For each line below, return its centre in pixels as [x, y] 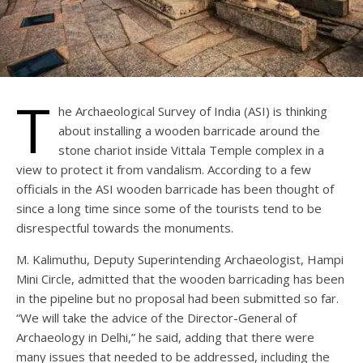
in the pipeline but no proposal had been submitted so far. [177, 299]
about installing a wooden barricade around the [189, 131]
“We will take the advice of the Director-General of [156, 318]
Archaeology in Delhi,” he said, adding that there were [165, 337]
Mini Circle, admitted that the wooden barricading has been [180, 279]
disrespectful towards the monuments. [125, 228]
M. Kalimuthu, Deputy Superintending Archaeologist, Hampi [180, 260]
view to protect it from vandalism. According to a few [164, 170]
